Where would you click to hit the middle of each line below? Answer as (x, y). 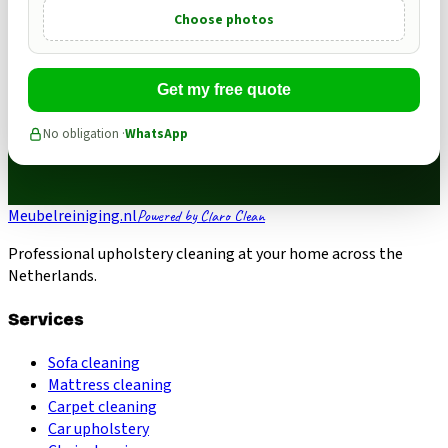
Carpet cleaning (102, 407)
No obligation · (84, 133)
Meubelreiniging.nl (72, 215)
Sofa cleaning (94, 363)
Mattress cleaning (110, 385)
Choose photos (224, 19)
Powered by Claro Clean (201, 215)
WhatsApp (156, 133)
